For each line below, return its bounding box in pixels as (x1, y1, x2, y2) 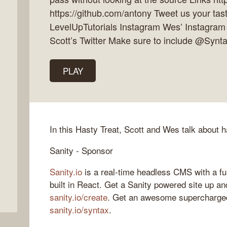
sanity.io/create (50, 190, 107, 203)
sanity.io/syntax (50, 203, 109, 216)
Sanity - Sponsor (50, 143, 113, 157)
